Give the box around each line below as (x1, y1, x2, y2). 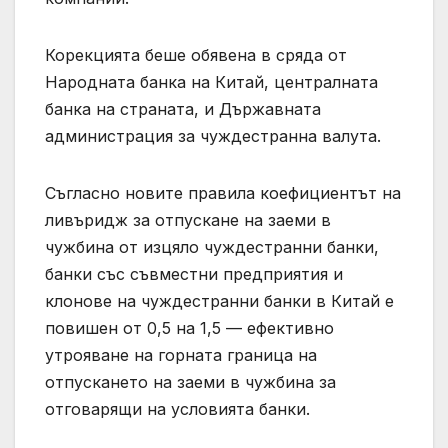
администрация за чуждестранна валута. (45, 125, 381, 146)
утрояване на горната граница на (45, 344, 317, 365)
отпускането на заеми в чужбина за (45, 371, 336, 392)
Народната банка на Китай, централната (45, 71, 378, 92)
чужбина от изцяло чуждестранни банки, (45, 236, 379, 257)
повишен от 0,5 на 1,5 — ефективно (45, 317, 334, 338)
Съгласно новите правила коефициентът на (45, 182, 401, 203)
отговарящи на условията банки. (45, 398, 310, 419)
